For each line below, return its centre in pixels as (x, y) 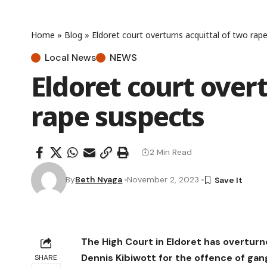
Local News (70, 57)
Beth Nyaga (99, 180)
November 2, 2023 (163, 180)
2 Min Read (171, 152)
